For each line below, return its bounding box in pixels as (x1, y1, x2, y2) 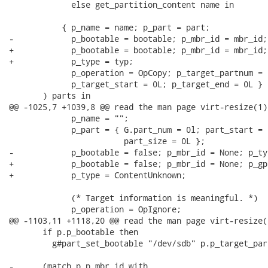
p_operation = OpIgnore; (9, 203, 181, 215)
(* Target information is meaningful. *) (9, 192, 258, 203)
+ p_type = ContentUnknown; (9, 169, 186, 181)
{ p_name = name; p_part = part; (9, 22, 210, 33)
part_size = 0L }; (9, 135, 205, 147)
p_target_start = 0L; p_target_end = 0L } (9, 78, 263, 90)
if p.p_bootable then (9, 226, 138, 237)
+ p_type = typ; (9, 56, 133, 67)
